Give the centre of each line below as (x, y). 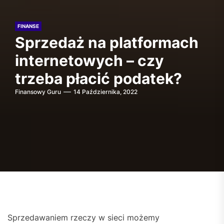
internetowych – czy (89, 60)
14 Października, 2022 (105, 92)
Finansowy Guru (38, 92)
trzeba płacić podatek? (98, 78)
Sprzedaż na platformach (107, 42)
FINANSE (28, 26)
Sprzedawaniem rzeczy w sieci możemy (83, 217)
